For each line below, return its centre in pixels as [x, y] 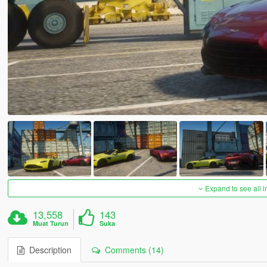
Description [48, 250]
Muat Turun [51, 223]
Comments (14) [132, 250]
